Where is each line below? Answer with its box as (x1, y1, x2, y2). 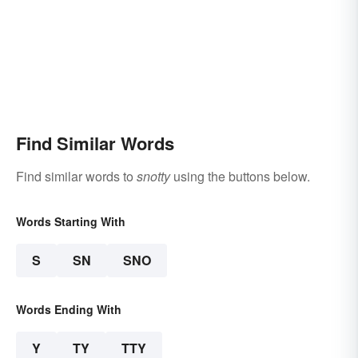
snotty (137, 166, 170, 185)
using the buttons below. (170, 166, 310, 185)
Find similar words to (16, 166, 137, 185)
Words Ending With (16, 300, 121, 317)
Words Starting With (16, 213, 125, 229)
